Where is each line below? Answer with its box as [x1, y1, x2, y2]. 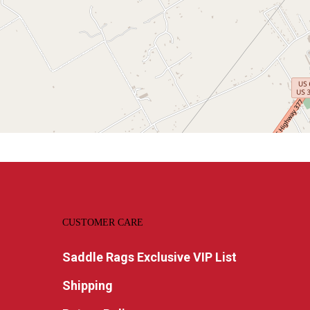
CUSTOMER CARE [62, 217, 143, 228]
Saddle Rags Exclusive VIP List [62, 250, 237, 264]
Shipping [62, 278, 113, 293]
